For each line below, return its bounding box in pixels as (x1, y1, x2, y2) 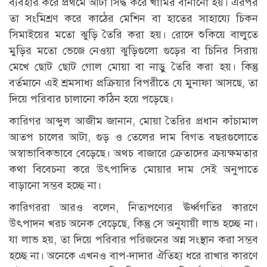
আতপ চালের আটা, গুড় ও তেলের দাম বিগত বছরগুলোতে (9, 131, 258, 144)
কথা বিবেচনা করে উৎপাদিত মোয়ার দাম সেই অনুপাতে (9, 163, 258, 176)
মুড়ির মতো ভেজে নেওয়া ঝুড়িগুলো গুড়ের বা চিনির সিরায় (9, 44, 258, 58)
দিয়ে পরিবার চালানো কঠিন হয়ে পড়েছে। (9, 92, 173, 106)
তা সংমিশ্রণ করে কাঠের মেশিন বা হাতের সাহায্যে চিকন (9, 12, 258, 26)
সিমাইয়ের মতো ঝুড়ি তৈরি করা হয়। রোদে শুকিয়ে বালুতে (9, 28, 258, 42)
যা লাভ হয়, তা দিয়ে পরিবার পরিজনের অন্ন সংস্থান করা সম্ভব (9, 233, 258, 247)
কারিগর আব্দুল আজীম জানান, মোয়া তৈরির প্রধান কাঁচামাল (9, 114, 258, 128)
